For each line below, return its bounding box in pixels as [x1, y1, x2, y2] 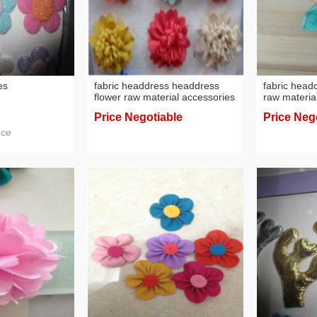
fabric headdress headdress [94, 80, 219, 91]
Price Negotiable [94, 111, 183, 123]
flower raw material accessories [94, 91, 235, 103]
